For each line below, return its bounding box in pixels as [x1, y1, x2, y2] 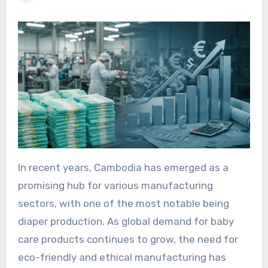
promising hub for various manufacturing [17, 179, 213, 192]
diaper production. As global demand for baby [17, 215, 234, 228]
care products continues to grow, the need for [17, 233, 238, 246]
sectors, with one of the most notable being [17, 197, 229, 210]
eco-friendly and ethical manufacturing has [17, 251, 226, 264]
